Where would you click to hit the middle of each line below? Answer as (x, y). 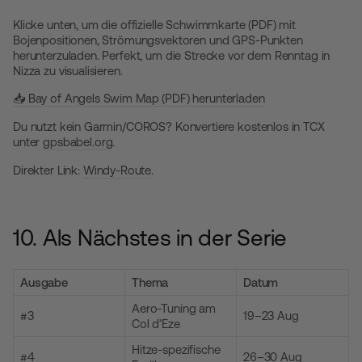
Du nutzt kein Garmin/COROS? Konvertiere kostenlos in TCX (169, 126)
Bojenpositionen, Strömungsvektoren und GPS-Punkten (158, 40)
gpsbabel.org (78, 142)
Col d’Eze (156, 324)
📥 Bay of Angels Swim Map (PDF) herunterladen (139, 98)
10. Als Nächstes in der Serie (150, 238)
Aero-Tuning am (174, 308)
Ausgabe (44, 282)
